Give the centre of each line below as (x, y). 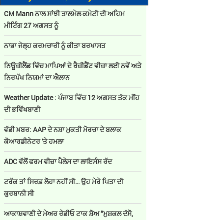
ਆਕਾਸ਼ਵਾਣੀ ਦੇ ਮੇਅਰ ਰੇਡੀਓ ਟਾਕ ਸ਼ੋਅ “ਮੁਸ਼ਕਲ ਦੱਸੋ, (69, 213)
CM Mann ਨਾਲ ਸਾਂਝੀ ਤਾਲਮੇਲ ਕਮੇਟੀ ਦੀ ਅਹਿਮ (64, 14)
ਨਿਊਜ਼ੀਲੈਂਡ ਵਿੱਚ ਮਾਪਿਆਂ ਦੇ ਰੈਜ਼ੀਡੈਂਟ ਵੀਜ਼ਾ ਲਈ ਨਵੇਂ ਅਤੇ (73, 66)
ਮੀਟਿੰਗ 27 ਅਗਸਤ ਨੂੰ (31, 25)
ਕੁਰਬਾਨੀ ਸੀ (20, 193)
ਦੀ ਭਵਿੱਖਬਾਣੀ (23, 109)
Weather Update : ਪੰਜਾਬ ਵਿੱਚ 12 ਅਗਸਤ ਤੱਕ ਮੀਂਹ (72, 97)
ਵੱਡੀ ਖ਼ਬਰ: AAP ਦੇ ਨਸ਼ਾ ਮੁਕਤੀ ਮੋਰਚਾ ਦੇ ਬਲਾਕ (63, 129)
